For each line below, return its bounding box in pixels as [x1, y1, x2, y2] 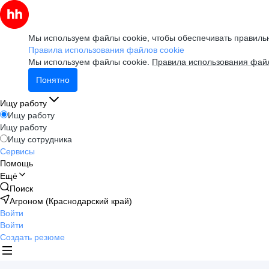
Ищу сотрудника [8, 134, 72, 144]
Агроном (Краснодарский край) [10, 196, 132, 206]
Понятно [36, 75, 70, 85]
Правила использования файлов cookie [28, 45, 184, 55]
